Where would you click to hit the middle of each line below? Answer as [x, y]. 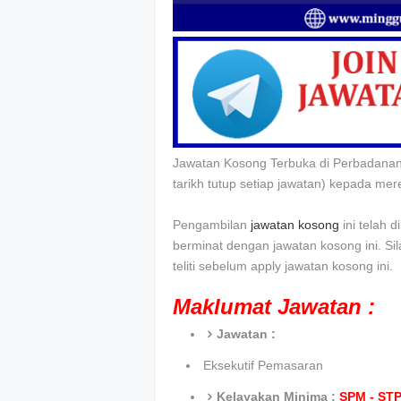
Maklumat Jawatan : [274, 307]
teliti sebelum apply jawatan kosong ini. [283, 266]
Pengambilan [212, 225]
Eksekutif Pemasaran [263, 366]
